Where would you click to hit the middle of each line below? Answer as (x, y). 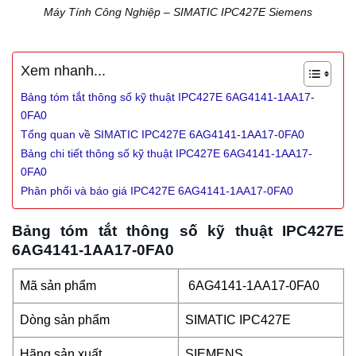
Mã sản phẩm (58, 285)
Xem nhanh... (63, 71)
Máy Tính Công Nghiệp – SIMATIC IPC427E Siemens (178, 12)
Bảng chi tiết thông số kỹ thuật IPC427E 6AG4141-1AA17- (166, 153)
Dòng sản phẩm (65, 319)
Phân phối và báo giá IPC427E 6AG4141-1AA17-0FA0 (157, 190)
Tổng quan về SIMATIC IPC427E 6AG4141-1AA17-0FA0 (163, 134)
